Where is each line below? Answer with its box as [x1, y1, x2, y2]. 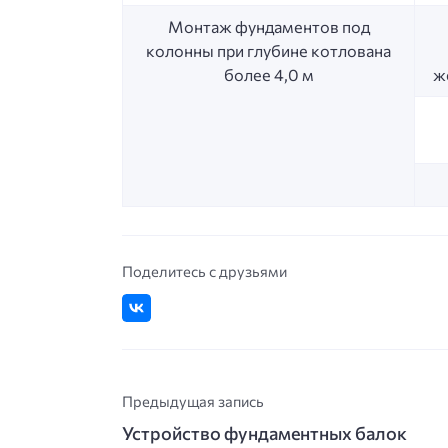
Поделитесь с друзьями [122, 261, 287, 280]
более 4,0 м [223, 64, 314, 84]
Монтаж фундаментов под [167, 16, 370, 36]
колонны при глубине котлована [146, 40, 391, 60]
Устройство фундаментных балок [122, 421, 407, 444]
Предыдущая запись [122, 392, 264, 411]
